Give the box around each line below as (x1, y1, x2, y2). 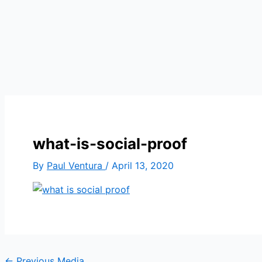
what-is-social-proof (33, 134, 187, 153)
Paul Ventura (47, 159, 105, 171)
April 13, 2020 (112, 159, 174, 171)
